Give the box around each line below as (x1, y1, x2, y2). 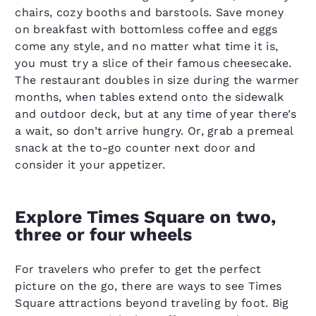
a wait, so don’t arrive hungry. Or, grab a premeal (15, 123, 293, 138)
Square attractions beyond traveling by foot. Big (15, 296, 289, 310)
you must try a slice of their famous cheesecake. (15, 56, 292, 70)
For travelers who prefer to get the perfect (15, 262, 262, 276)
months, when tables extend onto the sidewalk (15, 90, 284, 104)
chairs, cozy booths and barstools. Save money (15, 5, 284, 19)
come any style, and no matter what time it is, (15, 39, 279, 53)
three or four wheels (15, 224, 193, 245)
